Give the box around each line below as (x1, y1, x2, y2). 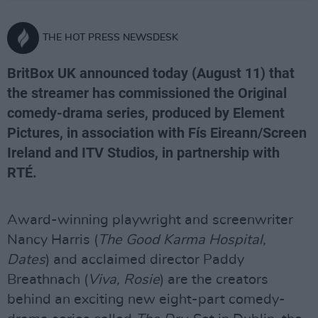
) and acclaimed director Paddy (45, 253, 244, 267)
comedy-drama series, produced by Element (7, 104, 285, 121)
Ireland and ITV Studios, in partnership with (7, 144, 280, 161)
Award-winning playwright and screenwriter (7, 213, 293, 227)
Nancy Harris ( (7, 233, 98, 247)
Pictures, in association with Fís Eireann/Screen (7, 124, 307, 141)
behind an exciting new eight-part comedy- (7, 292, 285, 307)
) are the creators (160, 273, 268, 287)
